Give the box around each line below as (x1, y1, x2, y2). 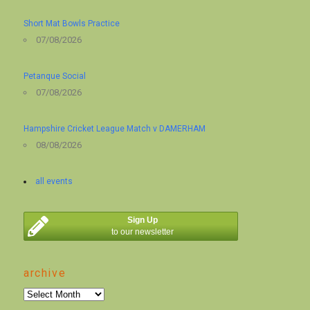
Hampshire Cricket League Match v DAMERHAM (24, 124, 206, 134)
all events (35, 176, 73, 187)
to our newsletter (111, 226, 174, 237)
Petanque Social (24, 71, 86, 82)
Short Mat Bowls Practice (24, 19, 120, 29)
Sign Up (127, 215, 158, 225)
